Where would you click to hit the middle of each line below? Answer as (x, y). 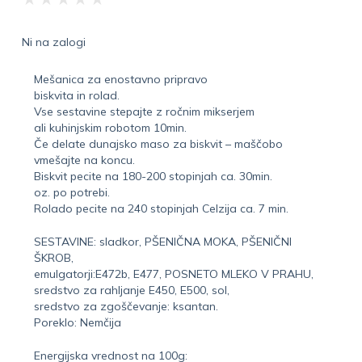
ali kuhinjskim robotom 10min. (110, 127)
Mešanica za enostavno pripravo (120, 79)
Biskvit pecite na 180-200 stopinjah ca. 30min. (153, 176)
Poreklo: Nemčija (77, 322)
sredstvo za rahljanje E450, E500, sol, (131, 290)
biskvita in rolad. (76, 95)
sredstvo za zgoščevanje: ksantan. (126, 306)
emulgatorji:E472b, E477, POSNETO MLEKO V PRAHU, (173, 274)
